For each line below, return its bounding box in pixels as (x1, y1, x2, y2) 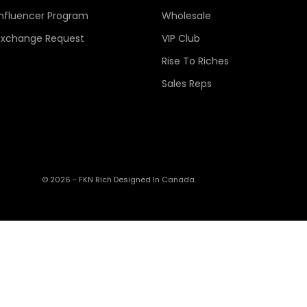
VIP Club (161, 31, 200, 45)
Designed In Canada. (114, 173, 196, 185)
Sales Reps (161, 76, 212, 90)
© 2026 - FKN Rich (42, 173, 114, 185)
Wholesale (161, 8, 211, 23)
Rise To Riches (161, 53, 229, 68)
